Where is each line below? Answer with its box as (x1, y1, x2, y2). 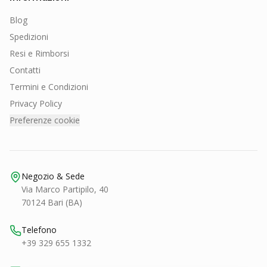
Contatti (10, 64, 41, 76)
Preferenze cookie (10, 114, 80, 126)
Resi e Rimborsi (10, 48, 69, 60)
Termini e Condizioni (10, 81, 88, 93)
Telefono (21, 224, 57, 236)
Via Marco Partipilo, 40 (21, 184, 108, 195)
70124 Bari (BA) (21, 197, 82, 209)
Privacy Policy (10, 98, 62, 110)
